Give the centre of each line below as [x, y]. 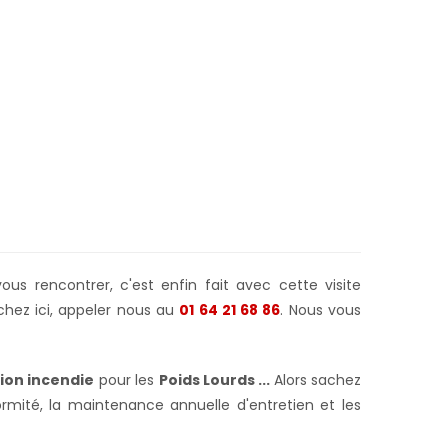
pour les [126, 379]
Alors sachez [317, 379]
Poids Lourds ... [216, 379]
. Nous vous [321, 309]
